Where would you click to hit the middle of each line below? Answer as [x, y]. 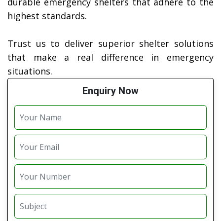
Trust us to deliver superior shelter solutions [110, 44]
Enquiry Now [110, 91]
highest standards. [47, 16]
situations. [30, 71]
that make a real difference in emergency [110, 57]
